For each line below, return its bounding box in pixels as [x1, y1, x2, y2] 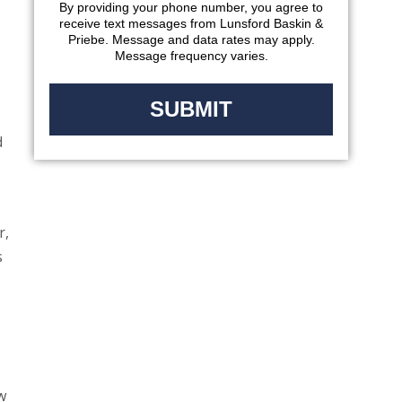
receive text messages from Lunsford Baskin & [59, 16, 323, 31]
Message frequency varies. [114, 48, 268, 63]
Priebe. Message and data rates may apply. [67, 32, 315, 47]
